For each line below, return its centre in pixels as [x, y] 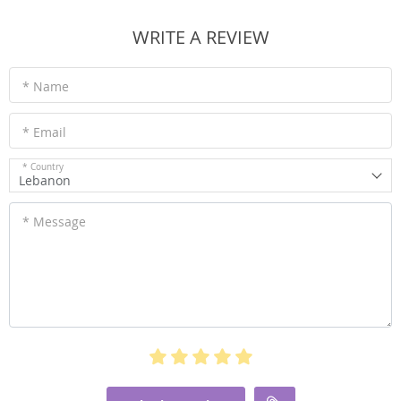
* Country [43, 166]
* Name [46, 86]
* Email [44, 132]
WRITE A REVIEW [200, 37]
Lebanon [45, 180]
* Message [54, 221]
